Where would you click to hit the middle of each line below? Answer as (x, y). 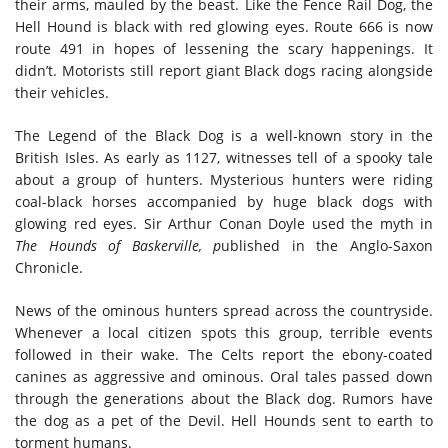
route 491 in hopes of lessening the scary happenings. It (224, 48)
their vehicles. (64, 92)
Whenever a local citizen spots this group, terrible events (224, 332)
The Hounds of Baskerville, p (118, 245)
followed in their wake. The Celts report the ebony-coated (224, 354)
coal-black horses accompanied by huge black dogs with (224, 201)
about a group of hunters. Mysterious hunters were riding (224, 179)
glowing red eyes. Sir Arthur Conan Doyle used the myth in (224, 223)
